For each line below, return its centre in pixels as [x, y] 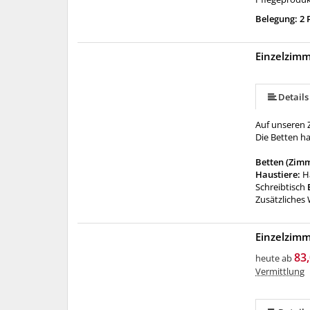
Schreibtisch [281, 187]
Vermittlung [280, 271]
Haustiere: [279, 174]
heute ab [274, 258]
